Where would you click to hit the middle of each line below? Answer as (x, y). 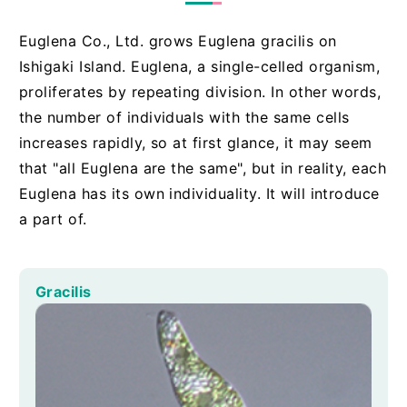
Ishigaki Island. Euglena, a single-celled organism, (199, 67)
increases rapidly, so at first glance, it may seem (195, 143)
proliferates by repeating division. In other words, (200, 92)
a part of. (53, 219)
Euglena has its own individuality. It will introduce (199, 194)
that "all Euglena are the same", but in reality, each (203, 169)
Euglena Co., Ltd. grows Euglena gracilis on (178, 41)
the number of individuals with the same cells (184, 118)
